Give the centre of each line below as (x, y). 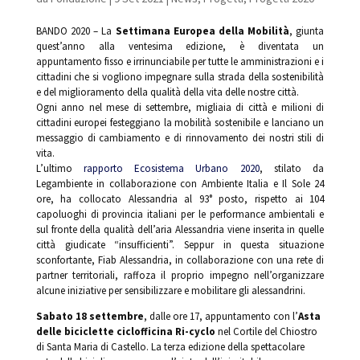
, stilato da (292, 168)
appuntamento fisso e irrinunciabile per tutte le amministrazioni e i (180, 61)
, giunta (307, 31)
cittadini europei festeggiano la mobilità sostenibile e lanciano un (180, 122)
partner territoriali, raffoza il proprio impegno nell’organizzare (180, 275)
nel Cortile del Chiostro (267, 331)
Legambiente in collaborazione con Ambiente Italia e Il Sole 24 (180, 183)
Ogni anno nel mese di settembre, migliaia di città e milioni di (180, 107)
